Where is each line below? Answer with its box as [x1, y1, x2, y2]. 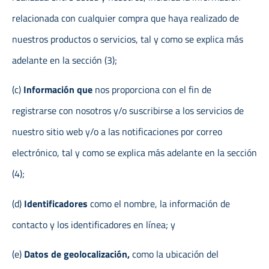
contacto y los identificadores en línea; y [12, 217, 175, 232]
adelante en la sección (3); [12, 52, 117, 67]
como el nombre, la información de [90, 196, 230, 211]
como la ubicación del [132, 247, 219, 262]
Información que [23, 82, 95, 97]
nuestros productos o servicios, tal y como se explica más [12, 31, 243, 46]
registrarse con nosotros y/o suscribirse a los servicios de [12, 103, 244, 118]
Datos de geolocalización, [24, 247, 132, 262]
